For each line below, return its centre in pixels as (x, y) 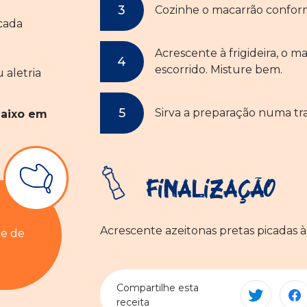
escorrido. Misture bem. (218, 70)
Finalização (207, 189)
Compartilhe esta (157, 287)
